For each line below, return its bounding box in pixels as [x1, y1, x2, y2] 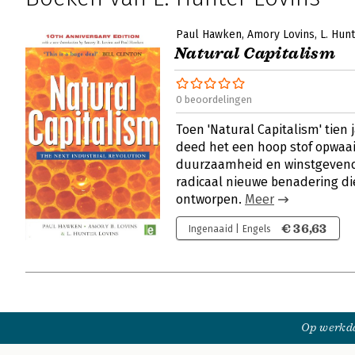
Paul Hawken [176, 28, 242, 41]
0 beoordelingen [176, 94, 252, 105]
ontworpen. [176, 192, 245, 207]
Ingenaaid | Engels [189, 223, 271, 235]
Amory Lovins [247, 28, 315, 41]
